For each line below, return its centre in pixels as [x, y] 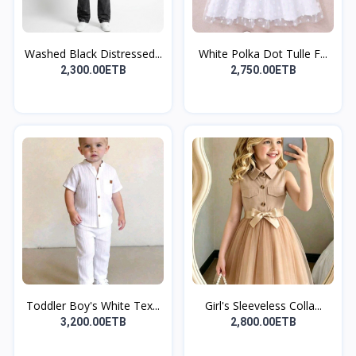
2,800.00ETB [263, 321]
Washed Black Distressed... [93, 53]
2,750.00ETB [263, 70]
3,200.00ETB [93, 321]
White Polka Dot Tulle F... [263, 53]
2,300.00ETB [93, 70]
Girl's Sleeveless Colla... [263, 305]
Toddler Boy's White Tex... [93, 305]
